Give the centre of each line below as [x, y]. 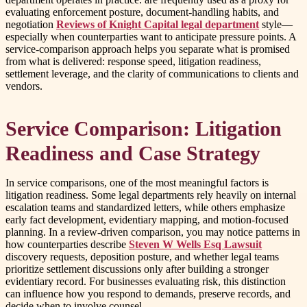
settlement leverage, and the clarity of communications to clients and [152, 74]
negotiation [31, 25]
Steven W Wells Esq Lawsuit [195, 245]
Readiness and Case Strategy [133, 154]
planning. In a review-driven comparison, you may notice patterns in [153, 232]
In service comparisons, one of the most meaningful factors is [137, 183]
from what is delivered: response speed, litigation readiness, [133, 62]
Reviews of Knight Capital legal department [158, 25]
